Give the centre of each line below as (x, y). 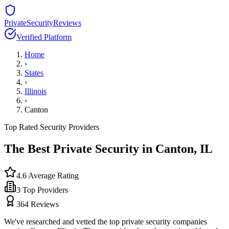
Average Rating (53, 175)
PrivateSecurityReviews (43, 23)
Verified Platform (44, 37)
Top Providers (44, 190)
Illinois (36, 91)
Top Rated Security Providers (52, 127)
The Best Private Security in (80, 148)
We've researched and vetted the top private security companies (106, 221)
